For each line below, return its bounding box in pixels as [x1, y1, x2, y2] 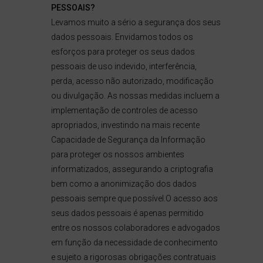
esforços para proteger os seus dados [50, 47, 195, 56]
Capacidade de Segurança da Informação [50, 135, 205, 144]
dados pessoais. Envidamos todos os [50, 32, 193, 42]
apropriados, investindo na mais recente [50, 120, 200, 130]
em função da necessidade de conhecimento [50, 238, 218, 247]
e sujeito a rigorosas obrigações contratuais [50, 252, 216, 262]
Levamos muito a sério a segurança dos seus [50, 18, 221, 27]
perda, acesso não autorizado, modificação [50, 76, 214, 86]
